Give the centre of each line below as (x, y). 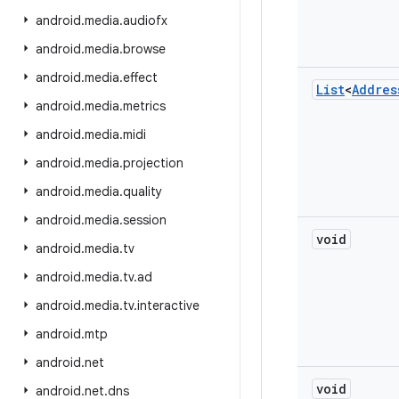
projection (153, 163)
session (145, 220)
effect (140, 77)
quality (142, 191)
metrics (144, 106)
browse (144, 49)
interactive (168, 305)
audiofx (145, 20)
